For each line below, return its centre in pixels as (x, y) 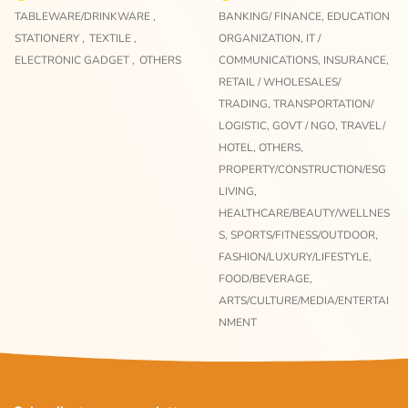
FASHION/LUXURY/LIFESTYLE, (295, 256)
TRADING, (246, 103)
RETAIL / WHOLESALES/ (280, 82)
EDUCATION (358, 16)
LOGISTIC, (245, 125)
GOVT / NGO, (306, 125)
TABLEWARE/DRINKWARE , (85, 16)
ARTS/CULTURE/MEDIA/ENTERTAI (304, 300)
